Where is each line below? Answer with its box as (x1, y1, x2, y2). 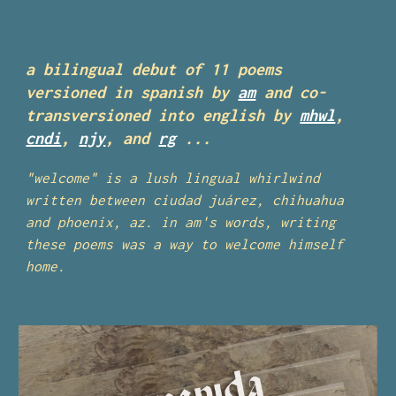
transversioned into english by (26, 106, 301, 125)
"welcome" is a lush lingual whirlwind (26, 170, 321, 186)
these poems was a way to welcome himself (26, 236, 345, 252)
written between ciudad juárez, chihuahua (26, 192, 345, 208)
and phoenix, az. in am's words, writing (26, 214, 337, 230)
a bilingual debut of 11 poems (26, 60, 283, 79)
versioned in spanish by (26, 83, 239, 102)
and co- (255, 83, 327, 102)
